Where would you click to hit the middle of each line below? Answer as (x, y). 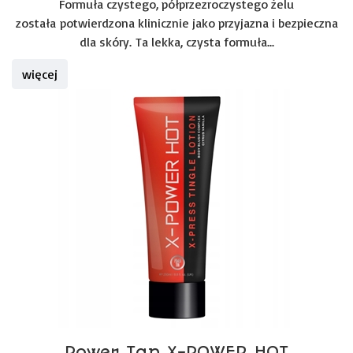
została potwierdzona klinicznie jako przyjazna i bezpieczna (176, 23)
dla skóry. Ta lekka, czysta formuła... (176, 42)
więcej (40, 74)
